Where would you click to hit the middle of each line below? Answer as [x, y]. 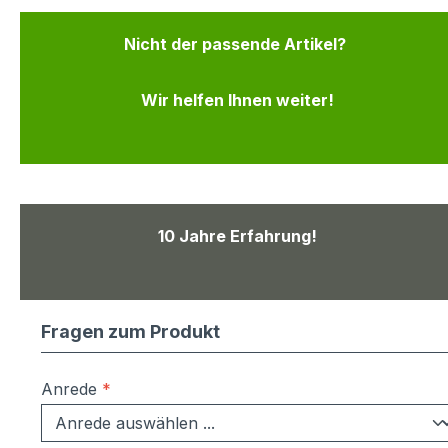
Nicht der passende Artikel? [237, 44]
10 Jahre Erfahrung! [237, 236]
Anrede [71, 389]
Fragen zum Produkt [130, 332]
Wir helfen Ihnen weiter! [237, 100]
